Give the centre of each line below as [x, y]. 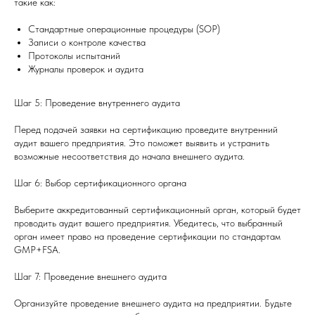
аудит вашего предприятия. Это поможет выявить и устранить [142, 142]
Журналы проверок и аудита [86, 69]
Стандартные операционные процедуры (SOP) [124, 28]
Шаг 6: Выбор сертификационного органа [100, 182]
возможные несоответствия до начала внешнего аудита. [129, 156]
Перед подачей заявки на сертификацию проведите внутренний [146, 129]
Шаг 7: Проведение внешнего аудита [90, 276]
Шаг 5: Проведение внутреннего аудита [97, 102]
